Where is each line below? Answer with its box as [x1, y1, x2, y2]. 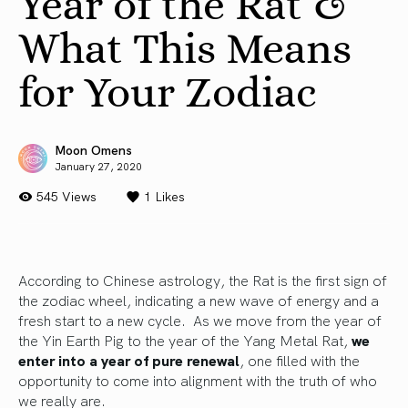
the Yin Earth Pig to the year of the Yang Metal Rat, [18, 330, 352, 351]
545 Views [36, 187, 97, 206]
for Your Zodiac [18, 66, 317, 117]
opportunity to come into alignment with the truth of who [18, 370, 377, 391]
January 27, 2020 [55, 158, 142, 174]
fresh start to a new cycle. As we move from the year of [18, 310, 382, 331]
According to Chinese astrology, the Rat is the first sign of [18, 270, 387, 291]
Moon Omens [55, 140, 132, 159]
